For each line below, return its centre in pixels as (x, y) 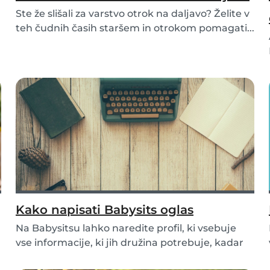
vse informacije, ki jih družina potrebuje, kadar (130, 243)
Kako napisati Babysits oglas (105, 210)
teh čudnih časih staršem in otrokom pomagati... (135, 28)
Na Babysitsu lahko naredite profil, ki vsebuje (126, 228)
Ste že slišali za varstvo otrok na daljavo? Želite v (133, 14)
